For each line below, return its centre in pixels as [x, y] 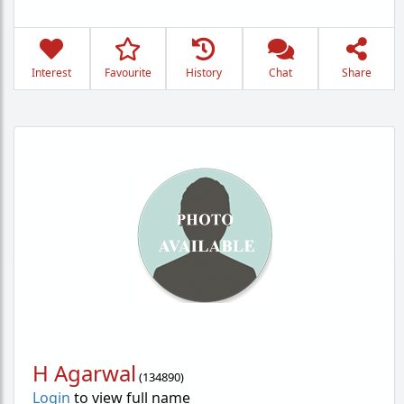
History [204, 73]
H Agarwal [84, 373]
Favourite [128, 73]
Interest [52, 73]
